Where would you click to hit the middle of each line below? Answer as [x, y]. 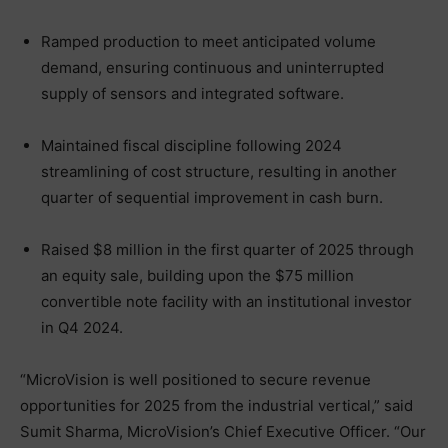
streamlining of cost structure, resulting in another [219, 171]
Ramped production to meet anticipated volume [208, 41]
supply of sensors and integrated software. [192, 93]
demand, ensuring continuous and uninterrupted [212, 67]
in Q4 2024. [82, 327]
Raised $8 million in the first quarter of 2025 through [227, 249]
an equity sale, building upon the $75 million [197, 275]
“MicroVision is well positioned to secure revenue [195, 379]
